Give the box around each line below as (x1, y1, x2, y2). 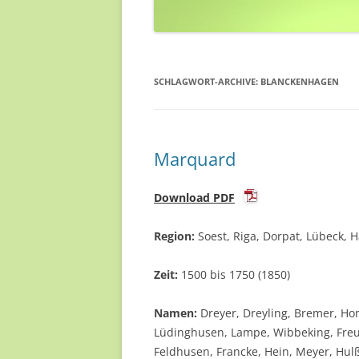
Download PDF (154, 190, 235, 205)
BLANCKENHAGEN (260, 75, 339, 87)
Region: (154, 228, 195, 244)
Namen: (154, 305, 197, 321)
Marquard (154, 147, 236, 171)
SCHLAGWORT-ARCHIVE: (154, 75, 260, 87)
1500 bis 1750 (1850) (178, 267, 290, 282)
